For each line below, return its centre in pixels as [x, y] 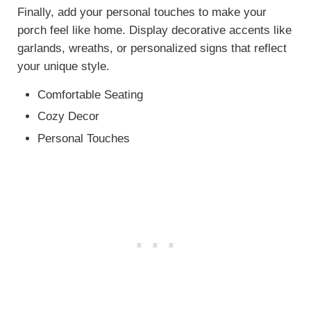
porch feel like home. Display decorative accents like [154, 31]
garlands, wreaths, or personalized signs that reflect [152, 49]
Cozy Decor [69, 117]
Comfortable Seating [91, 95]
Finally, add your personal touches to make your [142, 12]
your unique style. [63, 67]
